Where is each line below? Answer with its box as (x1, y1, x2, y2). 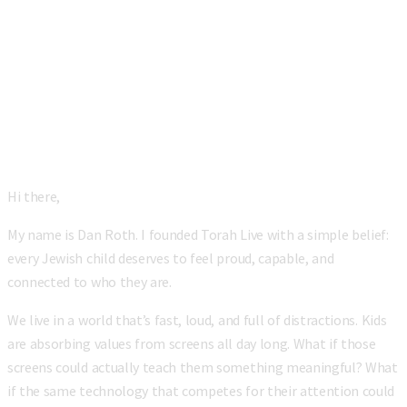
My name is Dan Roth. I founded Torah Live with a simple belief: (7, 225, 389, 244)
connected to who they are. (7, 273, 172, 292)
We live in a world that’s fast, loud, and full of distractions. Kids (7, 311, 387, 330)
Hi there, (7, 187, 61, 206)
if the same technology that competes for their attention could (7, 382, 395, 401)
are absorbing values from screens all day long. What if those (7, 334, 376, 353)
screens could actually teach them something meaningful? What (7, 358, 398, 377)
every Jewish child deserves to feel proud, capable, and (7, 249, 334, 268)
